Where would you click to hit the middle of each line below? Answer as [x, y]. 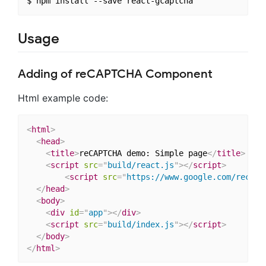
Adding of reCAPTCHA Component [115, 74]
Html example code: [63, 98]
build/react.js [140, 165]
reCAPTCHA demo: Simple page [143, 153]
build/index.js [140, 224]
